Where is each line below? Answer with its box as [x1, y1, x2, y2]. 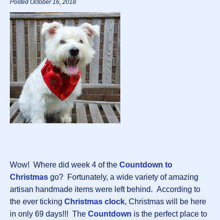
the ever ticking [10, 197, 64, 206]
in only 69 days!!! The [10, 209, 88, 218]
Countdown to [119, 160, 172, 169]
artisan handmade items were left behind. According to [10, 185, 200, 193]
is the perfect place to [132, 209, 207, 218]
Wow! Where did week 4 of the [10, 160, 119, 169]
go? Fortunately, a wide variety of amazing [48, 172, 198, 181]
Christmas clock [64, 197, 125, 206]
